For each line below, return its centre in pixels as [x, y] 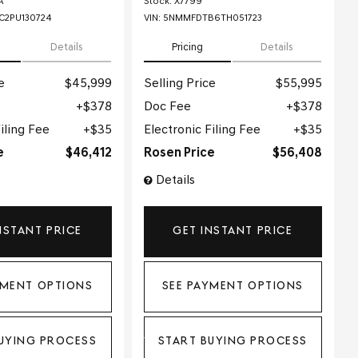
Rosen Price [179, 153]
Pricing [188, 47]
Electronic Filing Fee [202, 130]
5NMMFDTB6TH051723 [212, 18]
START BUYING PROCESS [233, 342]
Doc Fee [167, 107]
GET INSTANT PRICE [233, 231]
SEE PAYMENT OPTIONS [233, 287]
